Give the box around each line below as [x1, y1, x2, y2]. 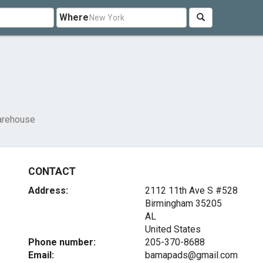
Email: [28, 249, 55, 261]
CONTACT [28, 166, 76, 177]
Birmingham [144, 198, 193, 209]
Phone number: [28, 237, 96, 248]
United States [144, 224, 201, 235]
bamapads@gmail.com [144, 249, 238, 261]
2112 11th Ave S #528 [144, 185, 238, 196]
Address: [28, 185, 69, 196]
